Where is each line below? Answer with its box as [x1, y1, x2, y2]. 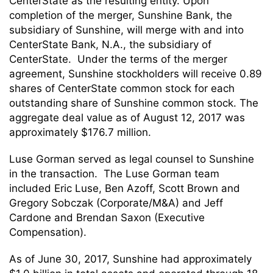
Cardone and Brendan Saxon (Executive [9, 211, 205, 224]
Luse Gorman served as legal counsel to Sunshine [9, 153, 254, 165]
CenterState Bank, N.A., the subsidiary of [9, 38, 211, 51]
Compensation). [9, 226, 87, 238]
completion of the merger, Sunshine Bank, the [9, 9, 232, 21]
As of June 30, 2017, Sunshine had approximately [9, 253, 252, 265]
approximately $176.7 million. [9, 126, 151, 138]
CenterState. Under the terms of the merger [9, 53, 227, 65]
